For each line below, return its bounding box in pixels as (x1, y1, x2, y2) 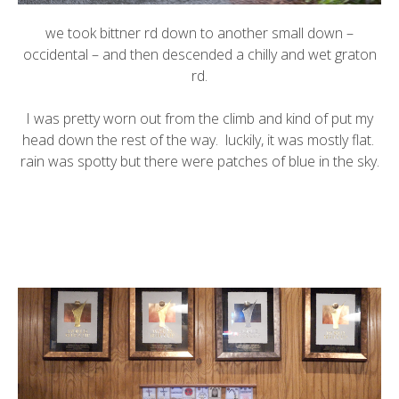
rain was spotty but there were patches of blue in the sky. (20, 151, 379, 172)
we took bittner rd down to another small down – (45, 23, 354, 44)
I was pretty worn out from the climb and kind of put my (26, 109, 373, 129)
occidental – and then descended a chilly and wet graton (22, 45, 377, 65)
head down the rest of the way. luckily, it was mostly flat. (21, 130, 378, 151)
